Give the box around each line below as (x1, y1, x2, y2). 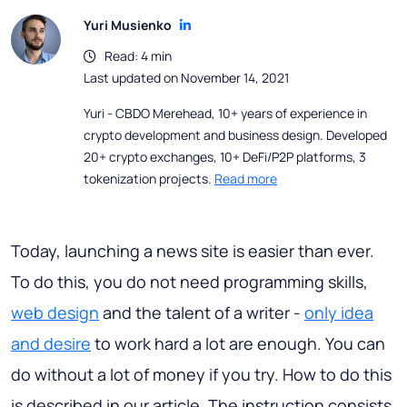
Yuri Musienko (84, 16, 172, 35)
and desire (11, 333, 91, 355)
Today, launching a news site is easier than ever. (11, 240, 374, 263)
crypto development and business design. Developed (84, 126, 387, 144)
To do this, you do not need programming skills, (11, 271, 368, 293)
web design (11, 302, 99, 324)
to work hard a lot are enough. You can (91, 333, 385, 355)
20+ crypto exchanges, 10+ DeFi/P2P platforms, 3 (84, 148, 366, 166)
